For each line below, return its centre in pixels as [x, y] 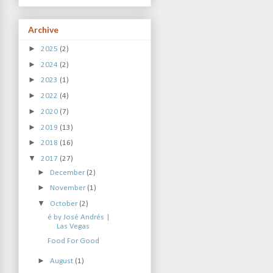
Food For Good [73, 241]
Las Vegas [73, 226]
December [69, 172]
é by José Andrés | [78, 217]
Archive [43, 30]
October [65, 204]
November [69, 188]
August [63, 261]
